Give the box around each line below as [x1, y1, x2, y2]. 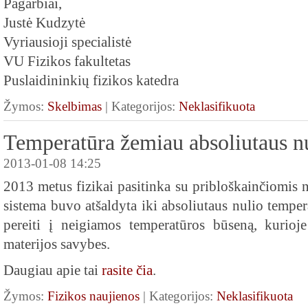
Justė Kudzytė [3, 15, 85, 30]
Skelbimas [47, 99, 102, 113]
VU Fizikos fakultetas [3, 54, 131, 69]
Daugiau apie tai [3, 263, 102, 278]
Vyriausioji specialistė [3, 34, 131, 49]
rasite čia [102, 263, 153, 278]
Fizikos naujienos [47, 289, 140, 303]
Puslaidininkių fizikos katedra [3, 73, 179, 88]
